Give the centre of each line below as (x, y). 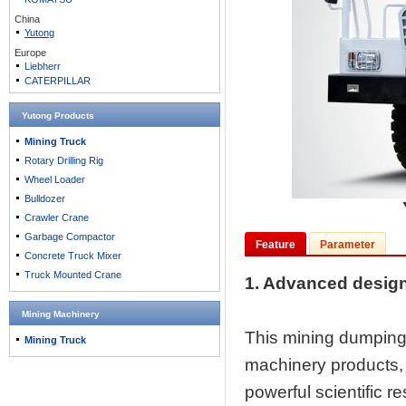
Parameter (348, 245)
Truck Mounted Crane (73, 275)
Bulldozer (45, 198)
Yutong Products (58, 116)
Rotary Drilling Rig (64, 160)
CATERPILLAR (58, 81)
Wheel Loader (55, 179)
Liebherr (43, 66)
